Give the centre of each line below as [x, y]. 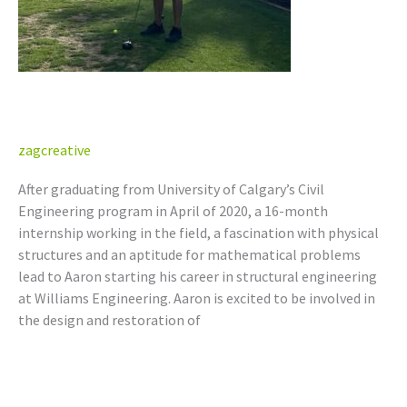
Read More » [55, 364]
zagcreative [55, 150]
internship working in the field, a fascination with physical [199, 233]
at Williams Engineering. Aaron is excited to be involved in [197, 298]
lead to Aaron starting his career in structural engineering [198, 277]
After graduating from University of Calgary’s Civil [171, 189]
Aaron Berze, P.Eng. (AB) [170, 117]
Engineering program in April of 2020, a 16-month [173, 211]
